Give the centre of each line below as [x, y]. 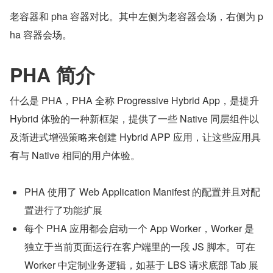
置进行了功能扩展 [63, 210]
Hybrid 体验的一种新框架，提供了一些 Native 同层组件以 [134, 119]
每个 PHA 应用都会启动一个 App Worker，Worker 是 [139, 229]
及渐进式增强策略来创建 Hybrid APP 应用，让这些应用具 [135, 137]
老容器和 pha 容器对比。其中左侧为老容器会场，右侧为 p [136, 16]
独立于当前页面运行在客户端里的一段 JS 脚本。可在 [140, 247]
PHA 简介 [52, 75]
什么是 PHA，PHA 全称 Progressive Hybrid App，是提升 [134, 101]
